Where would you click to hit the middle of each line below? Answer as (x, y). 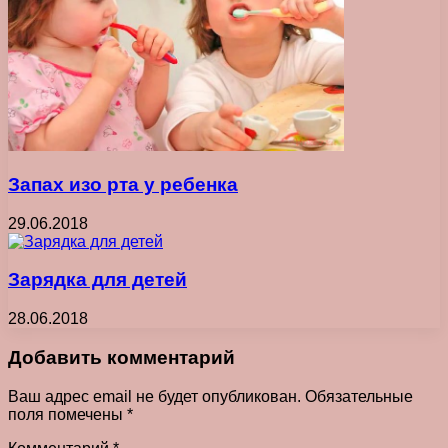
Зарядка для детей (97, 280)
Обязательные (359, 396)
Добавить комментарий (121, 357)
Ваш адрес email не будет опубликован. (154, 396)
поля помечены (67, 414)
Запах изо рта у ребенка (123, 185)
